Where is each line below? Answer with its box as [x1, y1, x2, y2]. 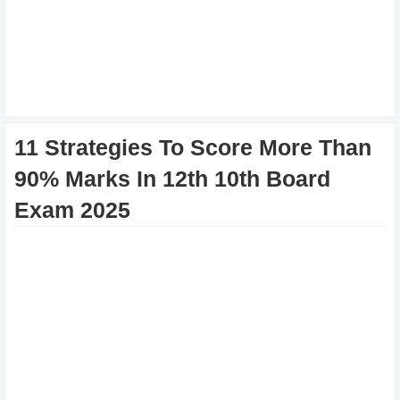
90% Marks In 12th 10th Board [14, 166, 330, 191]
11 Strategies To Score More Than [14, 135, 371, 160]
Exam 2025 [14, 197, 130, 222]
